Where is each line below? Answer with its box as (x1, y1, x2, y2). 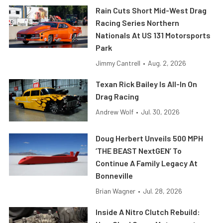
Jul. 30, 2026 (141, 108, 180, 116)
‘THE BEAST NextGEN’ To (96, 146, 182, 156)
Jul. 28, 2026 (143, 187, 183, 196)
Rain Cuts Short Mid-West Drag (96, 5, 207, 15)
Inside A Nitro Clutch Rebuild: (96, 207, 201, 217)
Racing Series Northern (96, 18, 180, 28)
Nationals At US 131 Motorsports (96, 30, 211, 40)
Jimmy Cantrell (96, 59, 141, 68)
